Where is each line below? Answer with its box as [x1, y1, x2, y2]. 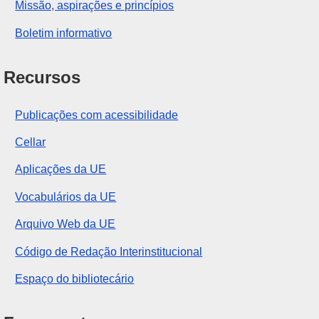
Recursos [4, 67, 81, 87]
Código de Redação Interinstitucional [15, 245, 203, 258]
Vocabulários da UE [15, 190, 117, 203]
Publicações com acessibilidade [15, 108, 179, 121]
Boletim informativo [15, 26, 113, 39]
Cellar [15, 136, 46, 149]
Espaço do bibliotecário [15, 273, 135, 286]
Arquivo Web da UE [15, 218, 116, 231]
